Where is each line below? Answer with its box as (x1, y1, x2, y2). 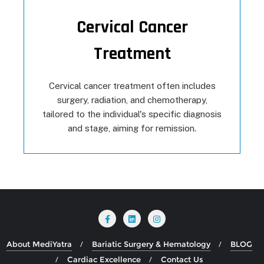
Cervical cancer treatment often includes (48, 80, 216, 91)
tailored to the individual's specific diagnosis (42, 108, 222, 119)
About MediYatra (6, 239, 72, 249)
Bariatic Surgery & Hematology (91, 239, 210, 249)
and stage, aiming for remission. (68, 123, 196, 133)
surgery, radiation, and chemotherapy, (57, 94, 207, 105)
